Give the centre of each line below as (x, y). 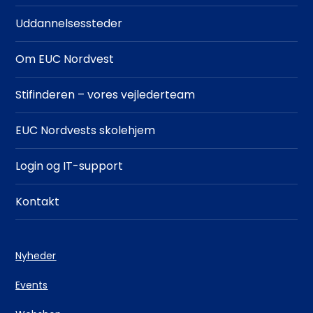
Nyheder (36, 255)
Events (32, 285)
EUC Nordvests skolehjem (86, 130)
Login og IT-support (70, 166)
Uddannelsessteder (69, 23)
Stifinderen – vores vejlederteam (105, 94)
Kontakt (38, 201)
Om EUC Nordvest (65, 59)
